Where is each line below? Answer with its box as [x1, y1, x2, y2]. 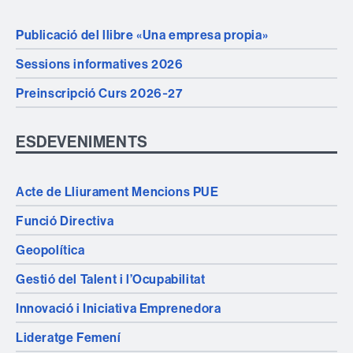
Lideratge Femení [16, 329, 121, 345]
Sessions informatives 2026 [16, 55, 184, 72]
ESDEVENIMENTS [16, 132, 148, 151]
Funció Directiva [16, 212, 114, 229]
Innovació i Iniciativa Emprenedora [16, 299, 221, 316]
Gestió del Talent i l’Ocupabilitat [16, 270, 206, 287]
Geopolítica [16, 241, 85, 258]
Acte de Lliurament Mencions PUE [16, 183, 219, 199]
